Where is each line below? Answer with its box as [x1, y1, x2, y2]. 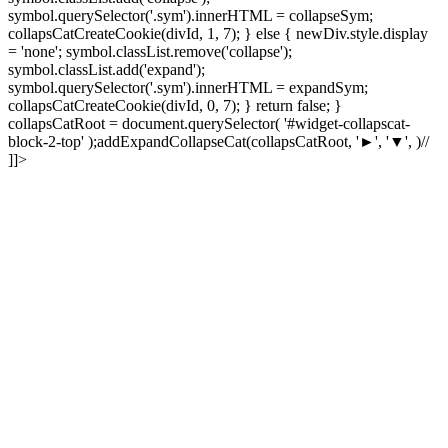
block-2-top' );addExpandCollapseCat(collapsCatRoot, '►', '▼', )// [8, 133, 429, 151]
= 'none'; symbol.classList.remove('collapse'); [8, 43, 292, 61]
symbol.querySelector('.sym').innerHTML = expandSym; [8, 79, 368, 97]
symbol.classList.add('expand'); [8, 61, 205, 79]
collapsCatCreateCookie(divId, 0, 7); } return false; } [8, 97, 342, 115]
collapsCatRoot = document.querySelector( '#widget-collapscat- [8, 115, 410, 133]
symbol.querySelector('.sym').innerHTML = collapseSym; [8, 7, 373, 25]
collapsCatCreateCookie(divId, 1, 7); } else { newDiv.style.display [8, 25, 428, 43]
